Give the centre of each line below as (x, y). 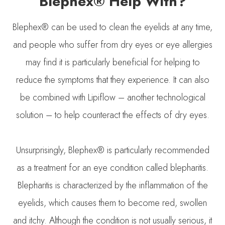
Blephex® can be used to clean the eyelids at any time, (113, 27)
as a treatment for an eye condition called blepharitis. (113, 167)
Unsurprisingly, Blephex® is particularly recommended (113, 150)
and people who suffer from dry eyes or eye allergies (113, 44)
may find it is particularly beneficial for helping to (113, 62)
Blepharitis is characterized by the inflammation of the (113, 185)
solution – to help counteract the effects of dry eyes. (113, 115)
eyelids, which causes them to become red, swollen (113, 203)
